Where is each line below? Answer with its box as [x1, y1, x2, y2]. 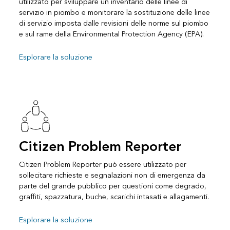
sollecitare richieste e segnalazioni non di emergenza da [18, 168, 205, 182]
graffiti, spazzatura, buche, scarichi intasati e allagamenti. [18, 190, 209, 203]
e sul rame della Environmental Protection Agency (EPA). [18, 27, 204, 41]
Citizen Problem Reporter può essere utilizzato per [18, 158, 186, 171]
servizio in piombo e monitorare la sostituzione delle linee [18, 6, 210, 19]
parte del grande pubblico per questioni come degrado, [18, 179, 206, 193]
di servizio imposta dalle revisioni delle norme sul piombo [18, 16, 208, 30]
